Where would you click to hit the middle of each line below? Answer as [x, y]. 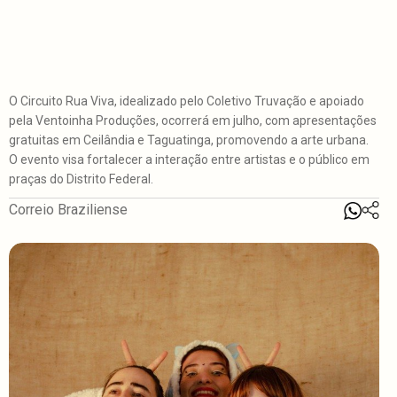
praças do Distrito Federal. [81, 179]
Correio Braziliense [68, 210]
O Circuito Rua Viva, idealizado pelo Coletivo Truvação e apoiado [187, 101]
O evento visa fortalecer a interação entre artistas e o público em [189, 160]
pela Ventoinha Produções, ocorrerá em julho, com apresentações [193, 121]
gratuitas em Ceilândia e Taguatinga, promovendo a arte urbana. [189, 140]
